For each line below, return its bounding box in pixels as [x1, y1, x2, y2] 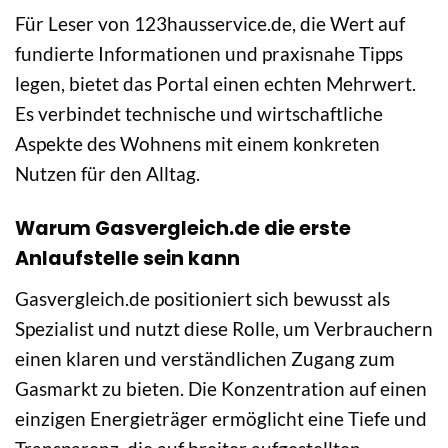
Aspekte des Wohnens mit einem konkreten [15, 132, 380, 156]
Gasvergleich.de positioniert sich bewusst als [15, 286, 390, 310]
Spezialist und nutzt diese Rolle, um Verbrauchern [15, 316, 433, 340]
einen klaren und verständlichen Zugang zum [15, 346, 395, 370]
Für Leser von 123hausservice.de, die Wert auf [15, 12, 405, 36]
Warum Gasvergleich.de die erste [15, 215, 351, 243]
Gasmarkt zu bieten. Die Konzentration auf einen [15, 376, 427, 400]
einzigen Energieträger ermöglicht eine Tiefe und [15, 406, 427, 430]
